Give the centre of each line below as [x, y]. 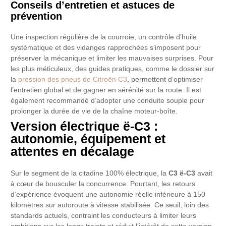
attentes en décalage [73, 152]
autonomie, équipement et [88, 139]
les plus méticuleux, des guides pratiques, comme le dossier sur [113, 69]
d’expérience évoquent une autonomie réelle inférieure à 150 [108, 195]
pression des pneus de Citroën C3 [73, 80]
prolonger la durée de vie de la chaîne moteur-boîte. [94, 111]
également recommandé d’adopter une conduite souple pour [108, 101]
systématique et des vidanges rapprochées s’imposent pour [106, 48]
